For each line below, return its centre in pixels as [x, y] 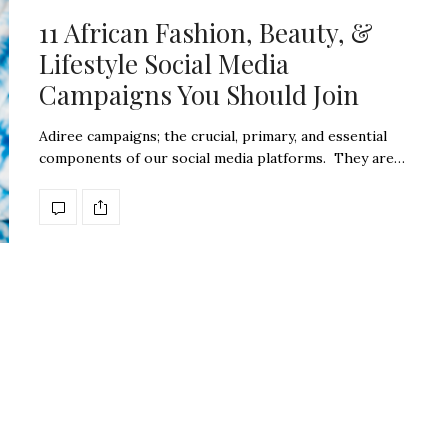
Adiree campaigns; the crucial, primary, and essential [213, 136]
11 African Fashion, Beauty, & [206, 33]
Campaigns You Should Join [199, 95]
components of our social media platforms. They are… [222, 158]
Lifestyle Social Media [164, 64]
